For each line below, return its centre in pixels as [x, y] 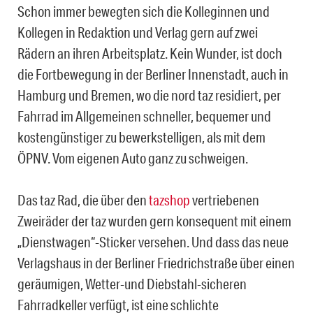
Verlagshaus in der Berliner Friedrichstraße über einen [156, 263]
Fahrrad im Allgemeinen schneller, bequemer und [144, 116]
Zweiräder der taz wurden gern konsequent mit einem [154, 221]
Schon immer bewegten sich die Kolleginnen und [144, 12]
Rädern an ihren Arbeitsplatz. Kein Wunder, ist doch [150, 53]
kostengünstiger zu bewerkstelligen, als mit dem [141, 137]
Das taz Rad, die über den [83, 200]
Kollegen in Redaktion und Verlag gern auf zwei [138, 32]
